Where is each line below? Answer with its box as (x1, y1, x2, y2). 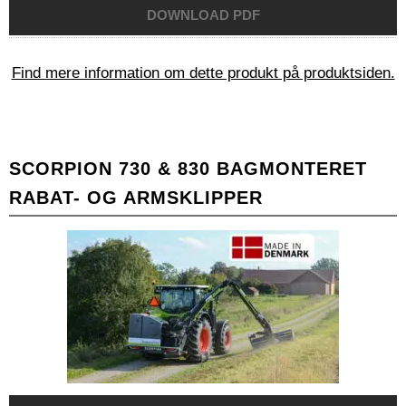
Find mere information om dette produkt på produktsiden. (11, 64, 395, 82)
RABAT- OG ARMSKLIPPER (9, 188, 263, 208)
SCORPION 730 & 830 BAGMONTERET (9, 159, 367, 179)
